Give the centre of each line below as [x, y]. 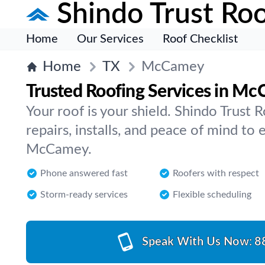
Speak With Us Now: [197, 242]
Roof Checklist [200, 39]
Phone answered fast [84, 173]
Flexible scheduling [212, 195]
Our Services [110, 39]
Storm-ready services [84, 195]
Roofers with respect [216, 173]
